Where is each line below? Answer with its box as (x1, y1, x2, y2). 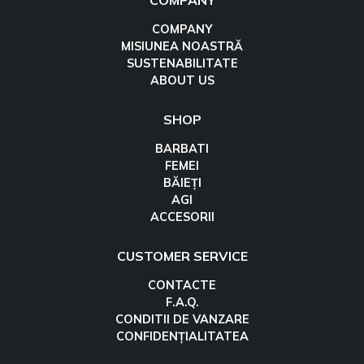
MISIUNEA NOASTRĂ (121, 39, 243, 54)
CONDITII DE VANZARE (115, 312, 249, 327)
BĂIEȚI (162, 175, 201, 191)
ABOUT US (149, 73, 214, 89)
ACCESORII (149, 210, 214, 225)
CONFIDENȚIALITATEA (115, 329, 249, 344)
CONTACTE (148, 278, 216, 293)
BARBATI (155, 141, 209, 157)
